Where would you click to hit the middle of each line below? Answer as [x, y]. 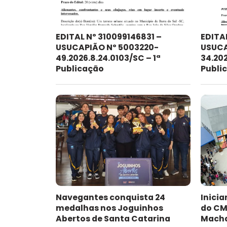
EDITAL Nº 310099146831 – [109, 37]
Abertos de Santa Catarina [113, 219]
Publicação [80, 69]
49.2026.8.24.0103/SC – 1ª [108, 58]
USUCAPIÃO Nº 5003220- [107, 48]
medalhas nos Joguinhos [109, 208]
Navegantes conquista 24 [110, 198]
